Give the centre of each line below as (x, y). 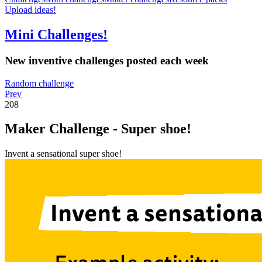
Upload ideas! (30, 10)
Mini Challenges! (56, 34)
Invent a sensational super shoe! (63, 154)
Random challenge (39, 83)
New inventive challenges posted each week (107, 60)
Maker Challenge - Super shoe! (98, 129)
